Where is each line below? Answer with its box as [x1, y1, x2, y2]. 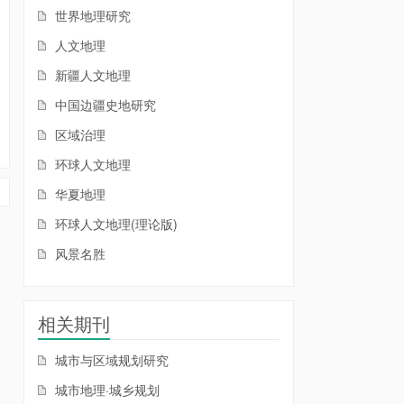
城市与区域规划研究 [51, 351, 169, 369]
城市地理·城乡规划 [51, 381, 160, 399]
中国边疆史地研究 [51, 96, 156, 114]
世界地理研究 [51, 6, 131, 24]
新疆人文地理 [51, 66, 131, 84]
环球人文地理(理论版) [51, 215, 178, 233]
